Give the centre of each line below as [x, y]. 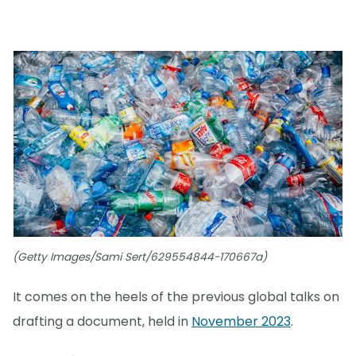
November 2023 [241, 321]
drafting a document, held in [102, 321]
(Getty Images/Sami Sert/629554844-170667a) [140, 257]
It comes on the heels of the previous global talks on [176, 297]
